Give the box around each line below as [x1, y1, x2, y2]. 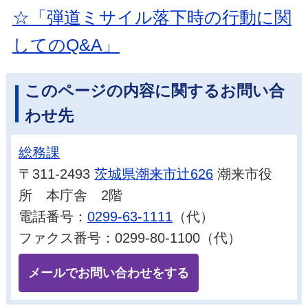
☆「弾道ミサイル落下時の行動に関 [12, 7, 291, 27]
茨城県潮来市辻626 [94, 166, 214, 181]
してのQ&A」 [12, 34, 120, 54]
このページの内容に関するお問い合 [24, 82, 285, 100]
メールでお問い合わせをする [28, 265, 190, 280]
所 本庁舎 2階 [19, 187, 123, 203]
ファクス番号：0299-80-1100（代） [19, 230, 242, 245]
